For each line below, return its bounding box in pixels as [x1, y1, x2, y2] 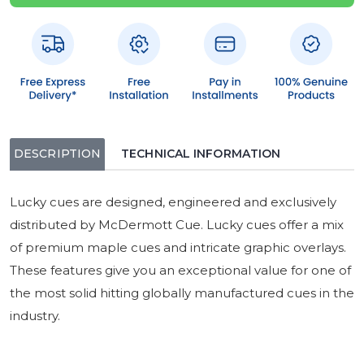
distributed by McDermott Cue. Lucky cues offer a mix [10, 216, 344, 232]
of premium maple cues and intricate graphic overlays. [10, 239, 346, 255]
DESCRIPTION [14, 145, 102, 161]
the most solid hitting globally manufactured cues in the [10, 284, 354, 301]
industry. [10, 307, 60, 323]
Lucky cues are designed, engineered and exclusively [10, 193, 336, 210]
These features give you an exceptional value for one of [10, 262, 351, 278]
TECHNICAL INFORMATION [121, 145, 281, 161]
